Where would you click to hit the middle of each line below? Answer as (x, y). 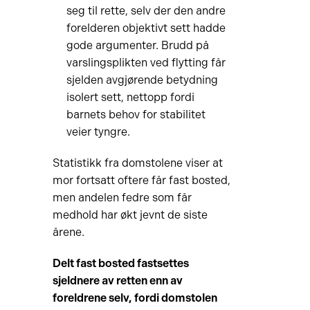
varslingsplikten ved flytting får (146, 63)
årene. (68, 232)
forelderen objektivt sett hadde (146, 28)
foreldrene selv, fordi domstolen (135, 298)
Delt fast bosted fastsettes (120, 263)
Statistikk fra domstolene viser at (137, 163)
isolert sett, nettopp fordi (130, 97)
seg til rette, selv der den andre (146, 11)
